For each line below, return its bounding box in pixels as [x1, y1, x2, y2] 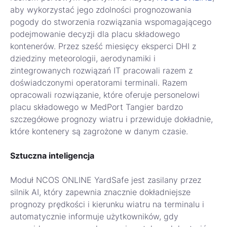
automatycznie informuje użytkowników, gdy [10, 211, 178, 222]
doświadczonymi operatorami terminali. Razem [10, 78, 187, 88]
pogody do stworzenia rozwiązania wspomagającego [10, 17, 211, 27]
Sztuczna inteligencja [10, 150, 94, 161]
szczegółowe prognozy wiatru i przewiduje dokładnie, [10, 114, 213, 125]
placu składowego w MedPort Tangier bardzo [10, 102, 183, 112]
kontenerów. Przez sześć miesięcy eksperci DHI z [10, 41, 196, 52]
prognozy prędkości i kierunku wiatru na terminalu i [10, 199, 204, 210]
